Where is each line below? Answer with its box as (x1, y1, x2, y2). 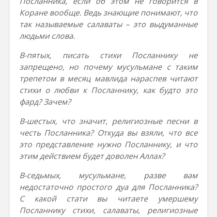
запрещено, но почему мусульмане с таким (19, 62, 198, 72)
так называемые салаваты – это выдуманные (19, 19, 198, 30)
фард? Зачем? (19, 96, 71, 107)
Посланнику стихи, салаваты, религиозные (19, 205, 198, 216)
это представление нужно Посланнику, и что (19, 139, 198, 150)
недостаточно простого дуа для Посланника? (19, 182, 198, 192)
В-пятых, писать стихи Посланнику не (19, 50, 198, 61)
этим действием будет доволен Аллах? (19, 151, 165, 161)
